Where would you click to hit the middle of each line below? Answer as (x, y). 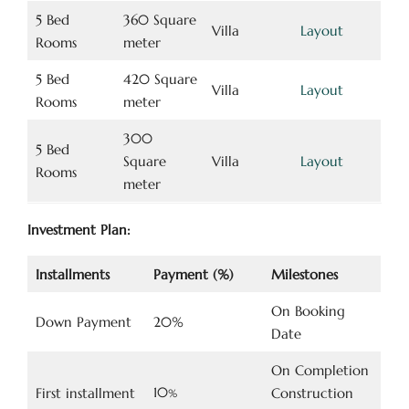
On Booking (308, 311)
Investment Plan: (79, 230)
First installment (85, 393)
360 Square (159, 20)
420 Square (160, 79)
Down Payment (83, 322)
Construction (312, 393)
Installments (72, 274)
